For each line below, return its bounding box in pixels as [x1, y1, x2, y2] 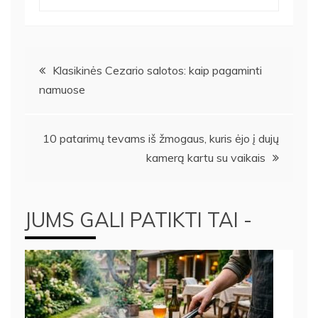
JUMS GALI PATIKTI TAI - [25, 207, 252, 232]
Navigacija [24, 48, 117, 82]
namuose [39, 82, 85, 97]
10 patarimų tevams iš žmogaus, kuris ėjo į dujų [43, 131, 279, 146]
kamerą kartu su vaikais [146, 150, 265, 165]
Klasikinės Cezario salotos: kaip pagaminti [53, 62, 262, 77]
